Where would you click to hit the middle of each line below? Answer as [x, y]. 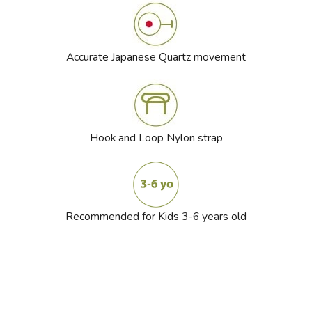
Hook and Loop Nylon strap [156, 138]
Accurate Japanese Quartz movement [156, 57]
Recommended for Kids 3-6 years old [156, 217]
